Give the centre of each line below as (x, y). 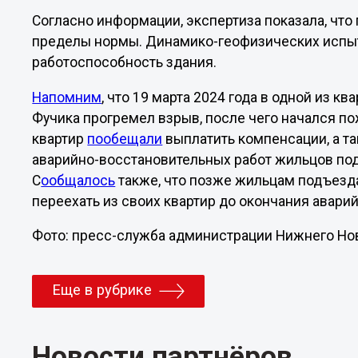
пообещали (125, 139)
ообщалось (78, 180)
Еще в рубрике (102, 290)
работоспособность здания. (125, 63)
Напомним (67, 97)
